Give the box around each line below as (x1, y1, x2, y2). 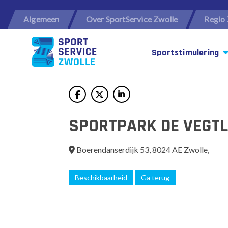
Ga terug (141, 173, 170, 182)
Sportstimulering (152, 47, 221, 59)
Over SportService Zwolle (85, 14, 178, 24)
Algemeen (23, 14, 60, 24)
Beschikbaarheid (75, 173, 128, 182)
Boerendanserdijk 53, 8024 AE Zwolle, (75, 145, 210, 154)
